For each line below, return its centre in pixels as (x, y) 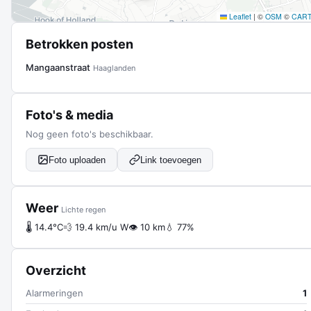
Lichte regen (83, 210)
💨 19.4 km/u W (96, 227)
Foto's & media (69, 115)
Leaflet (239, 16)
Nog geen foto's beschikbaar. (90, 134)
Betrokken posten (79, 44)
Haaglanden (114, 68)
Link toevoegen (171, 160)
